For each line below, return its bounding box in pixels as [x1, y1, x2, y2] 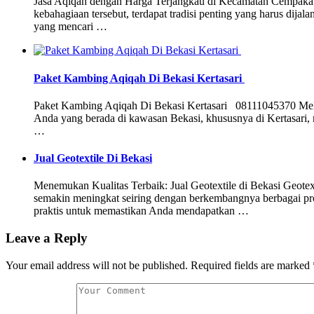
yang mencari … [34, 20, 107, 33]
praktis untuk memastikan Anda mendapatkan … [34, 205, 249, 217]
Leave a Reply [6, 231, 88, 246]
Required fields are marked [188, 259, 313, 271]
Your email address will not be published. [6, 259, 188, 271]
